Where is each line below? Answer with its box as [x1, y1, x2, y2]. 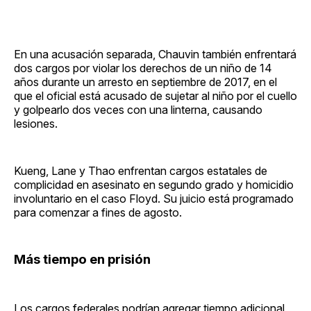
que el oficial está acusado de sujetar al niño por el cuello [14, 88, 297, 103]
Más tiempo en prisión [14, 251, 151, 267]
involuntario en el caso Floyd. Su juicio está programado [14, 191, 294, 205]
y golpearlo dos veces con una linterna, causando [14, 102, 262, 117]
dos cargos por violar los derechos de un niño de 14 [14, 60, 272, 75]
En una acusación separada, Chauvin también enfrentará [14, 47, 296, 61]
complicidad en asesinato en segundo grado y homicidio [14, 177, 294, 192]
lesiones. [14, 116, 58, 131]
